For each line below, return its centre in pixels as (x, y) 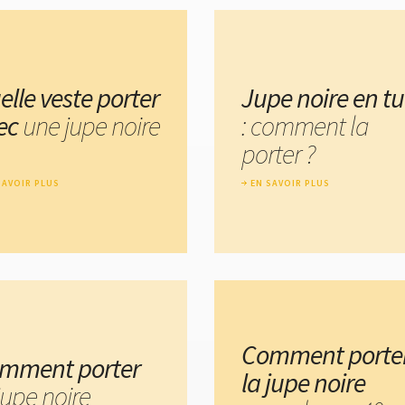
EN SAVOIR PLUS (290, 184)
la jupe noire (303, 382)
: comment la (305, 126)
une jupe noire (91, 126)
